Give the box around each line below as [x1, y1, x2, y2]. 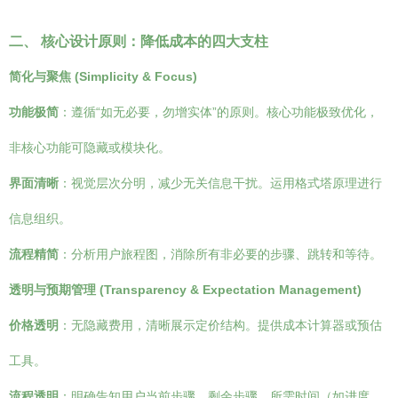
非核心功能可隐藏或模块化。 [9, 140, 171, 155]
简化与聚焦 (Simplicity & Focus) [9, 69, 197, 84]
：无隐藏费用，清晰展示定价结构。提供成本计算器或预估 [59, 318, 382, 332]
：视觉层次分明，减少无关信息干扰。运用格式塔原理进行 [59, 176, 382, 190]
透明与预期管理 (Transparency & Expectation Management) [9, 283, 362, 297]
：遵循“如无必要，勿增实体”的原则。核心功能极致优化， [59, 105, 378, 119]
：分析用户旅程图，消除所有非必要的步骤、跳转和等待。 [59, 247, 382, 261]
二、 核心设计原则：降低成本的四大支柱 [9, 33, 268, 49]
